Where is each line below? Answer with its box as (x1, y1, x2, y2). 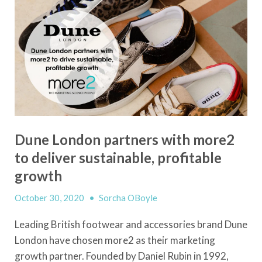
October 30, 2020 (15, 192, 86, 203)
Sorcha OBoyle (99, 192, 157, 203)
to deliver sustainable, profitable (15, 149, 222, 166)
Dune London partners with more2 (15, 130, 235, 148)
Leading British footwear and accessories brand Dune (15, 218, 247, 230)
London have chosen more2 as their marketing (15, 233, 215, 246)
